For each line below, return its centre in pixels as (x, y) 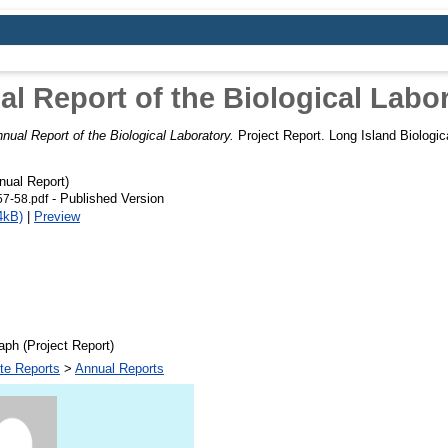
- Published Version (106, 198)
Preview (57, 216)
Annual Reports (119, 368)
